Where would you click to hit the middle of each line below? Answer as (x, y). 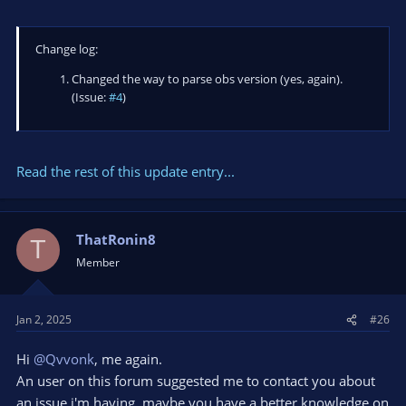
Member (98, 262)
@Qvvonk (64, 359)
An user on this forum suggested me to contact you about (196, 381)
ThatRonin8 (116, 239)
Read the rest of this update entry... (126, 171)
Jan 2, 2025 (44, 320)
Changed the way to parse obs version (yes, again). (207, 79)
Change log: (67, 49)
